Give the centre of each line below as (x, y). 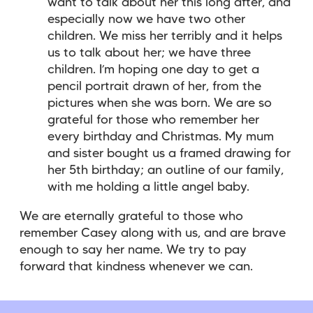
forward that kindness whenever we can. (136, 267)
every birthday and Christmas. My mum (161, 137)
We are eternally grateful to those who (131, 216)
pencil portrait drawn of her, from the (154, 86)
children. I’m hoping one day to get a (153, 70)
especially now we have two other (146, 19)
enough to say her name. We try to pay (133, 250)
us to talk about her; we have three (149, 53)
